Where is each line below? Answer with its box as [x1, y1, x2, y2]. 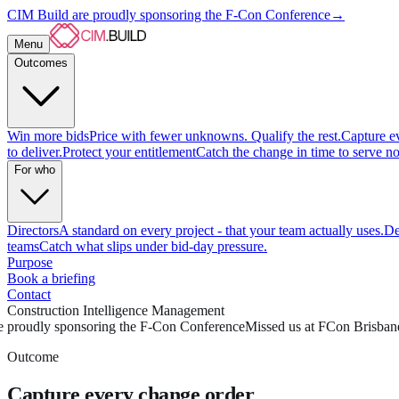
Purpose [7, 255, 53, 270]
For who [14, 163, 55, 176]
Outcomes [14, 56, 68, 69]
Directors [7, 223, 59, 238]
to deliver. [7, 144, 62, 159]
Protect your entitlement [62, 144, 196, 159]
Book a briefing [7, 271, 95, 286]
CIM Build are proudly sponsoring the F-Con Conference [7, 7, 330, 22]
